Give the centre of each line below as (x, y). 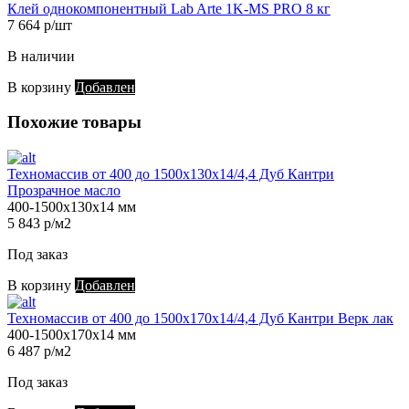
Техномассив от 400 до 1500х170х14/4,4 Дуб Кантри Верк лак (200, 319)
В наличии (41, 56)
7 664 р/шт (40, 25)
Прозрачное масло (64, 191)
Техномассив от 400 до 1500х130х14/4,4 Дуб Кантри (171, 174)
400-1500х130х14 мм (72, 207)
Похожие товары (74, 122)
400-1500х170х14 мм (72, 335)
